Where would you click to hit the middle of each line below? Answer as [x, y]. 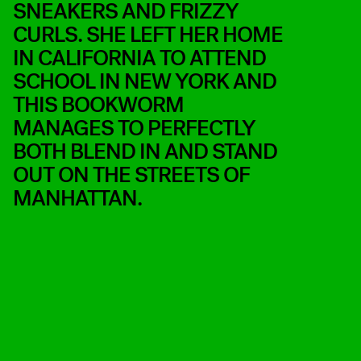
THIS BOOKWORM [98, 105]
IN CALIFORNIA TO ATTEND [139, 58]
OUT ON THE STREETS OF [131, 175]
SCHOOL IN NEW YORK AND [145, 82]
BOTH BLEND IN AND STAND [145, 152]
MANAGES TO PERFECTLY [134, 129]
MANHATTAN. [77, 199]
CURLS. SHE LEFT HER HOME [148, 35]
